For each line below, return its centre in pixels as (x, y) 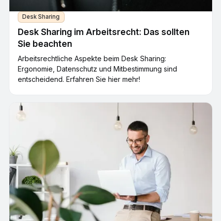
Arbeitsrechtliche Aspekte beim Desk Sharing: (92, 58)
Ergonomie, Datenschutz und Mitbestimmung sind (97, 69)
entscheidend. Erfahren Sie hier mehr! (79, 79)
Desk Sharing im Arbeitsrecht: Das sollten (104, 32)
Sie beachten (45, 43)
